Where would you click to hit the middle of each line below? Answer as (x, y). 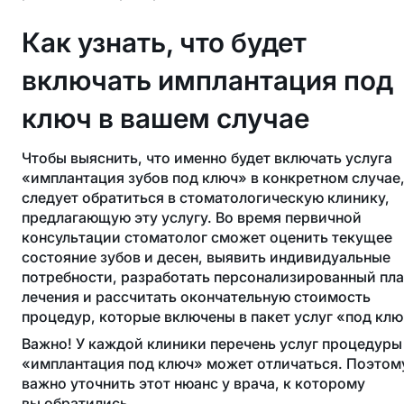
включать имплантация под (207, 80)
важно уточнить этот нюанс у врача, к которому (193, 383)
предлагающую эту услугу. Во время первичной (192, 217)
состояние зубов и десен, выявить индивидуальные (206, 257)
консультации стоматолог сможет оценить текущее (207, 237)
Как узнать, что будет (164, 42)
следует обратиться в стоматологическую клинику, (206, 197)
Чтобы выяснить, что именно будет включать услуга (207, 157)
